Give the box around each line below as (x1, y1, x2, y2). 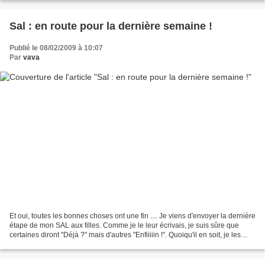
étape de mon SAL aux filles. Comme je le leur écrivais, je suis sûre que (9, 221, 239, 230)
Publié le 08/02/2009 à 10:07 (9, 44, 103, 53)
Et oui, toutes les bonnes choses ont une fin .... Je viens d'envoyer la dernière (9, 211, 256, 220)
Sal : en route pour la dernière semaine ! (9, 20, 212, 33)
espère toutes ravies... (9, 240, 80, 248)
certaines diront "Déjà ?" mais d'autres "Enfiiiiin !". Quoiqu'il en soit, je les (9, 230, 241, 239)
